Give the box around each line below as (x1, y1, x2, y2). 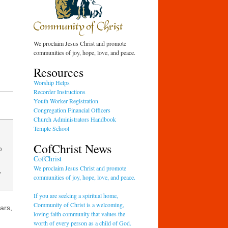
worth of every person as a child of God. (34, 218, 132, 227)
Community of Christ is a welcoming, (34, 200, 125, 209)
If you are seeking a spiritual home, (34, 191, 119, 199)
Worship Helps (34, 78, 70, 87)
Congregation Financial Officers (34, 106, 111, 115)
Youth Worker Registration (34, 97, 99, 105)
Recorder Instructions (34, 88, 86, 96)
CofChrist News (34, 140, 112, 157)
